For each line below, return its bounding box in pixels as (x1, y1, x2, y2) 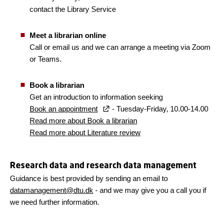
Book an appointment (30, 105, 98, 113)
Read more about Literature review (30, 128, 141, 137)
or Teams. (30, 55, 62, 64)
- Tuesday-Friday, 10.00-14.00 (110, 105, 208, 113)
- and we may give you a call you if (93, 186, 206, 195)
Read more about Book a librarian (30, 116, 137, 125)
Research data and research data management (10, 160, 196, 171)
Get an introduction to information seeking (30, 93, 163, 102)
